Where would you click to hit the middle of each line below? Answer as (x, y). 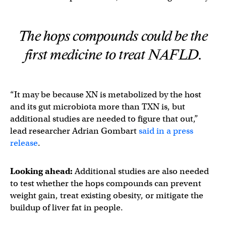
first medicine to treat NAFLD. (113, 55)
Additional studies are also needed (142, 171)
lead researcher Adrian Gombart (74, 131)
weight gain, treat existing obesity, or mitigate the (107, 195)
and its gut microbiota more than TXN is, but (98, 107)
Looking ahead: (42, 171)
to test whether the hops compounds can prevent (106, 183)
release (24, 143)
